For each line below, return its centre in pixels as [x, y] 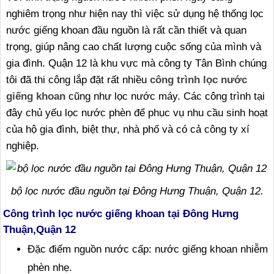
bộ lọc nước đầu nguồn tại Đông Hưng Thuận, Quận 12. [137, 191]
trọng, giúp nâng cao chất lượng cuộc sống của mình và [134, 47]
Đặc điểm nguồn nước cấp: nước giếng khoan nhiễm [148, 249]
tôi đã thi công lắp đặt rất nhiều [78, 80]
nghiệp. [23, 146]
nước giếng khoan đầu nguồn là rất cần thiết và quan [126, 30]
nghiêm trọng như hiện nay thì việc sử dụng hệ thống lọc [135, 14]
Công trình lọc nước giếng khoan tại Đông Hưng [121, 213]
